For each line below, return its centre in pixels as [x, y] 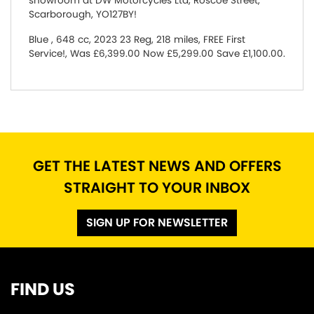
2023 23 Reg [123, 39]
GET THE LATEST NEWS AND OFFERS [157, 165]
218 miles [177, 39]
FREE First [224, 39]
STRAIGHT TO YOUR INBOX [157, 187]
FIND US [43, 289]
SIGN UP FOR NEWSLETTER [157, 222]
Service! [47, 53]
